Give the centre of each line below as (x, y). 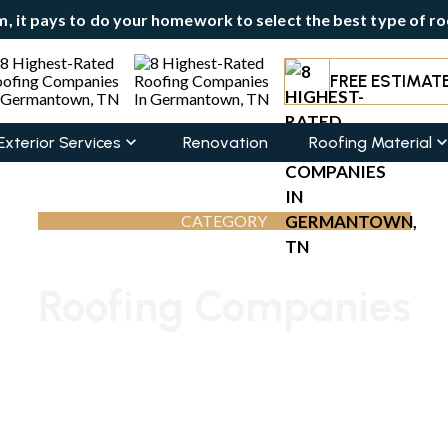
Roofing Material (371, 142)
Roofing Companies (224, 306)
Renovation (225, 142)
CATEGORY (224, 220)
